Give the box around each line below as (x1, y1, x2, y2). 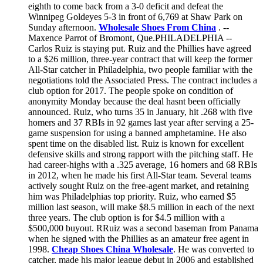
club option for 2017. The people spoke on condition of (28, 85, 233, 96)
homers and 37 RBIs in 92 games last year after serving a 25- (28, 117, 254, 127)
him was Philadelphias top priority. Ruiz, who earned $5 (28, 191, 236, 201)
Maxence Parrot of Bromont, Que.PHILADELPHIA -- (28, 32, 232, 43)
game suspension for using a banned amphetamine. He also (28, 127, 247, 138)
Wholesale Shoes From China (99, 22, 216, 32)
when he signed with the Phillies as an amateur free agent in (28, 233, 249, 244)
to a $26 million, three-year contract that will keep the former (28, 53, 252, 64)
